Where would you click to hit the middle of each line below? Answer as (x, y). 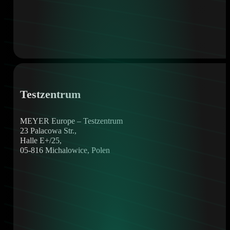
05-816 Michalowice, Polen (65, 150)
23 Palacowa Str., (48, 131)
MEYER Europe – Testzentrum (71, 121)
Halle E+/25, (41, 140)
